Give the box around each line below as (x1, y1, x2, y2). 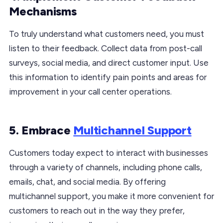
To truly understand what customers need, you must (9, 28, 204, 39)
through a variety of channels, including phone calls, (9, 162, 202, 172)
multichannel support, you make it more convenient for (9, 191, 214, 201)
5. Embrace (9, 122, 74, 137)
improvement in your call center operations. (9, 86, 172, 97)
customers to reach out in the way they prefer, (9, 205, 185, 216)
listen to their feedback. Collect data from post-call (9, 43, 202, 53)
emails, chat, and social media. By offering (9, 176, 166, 187)
